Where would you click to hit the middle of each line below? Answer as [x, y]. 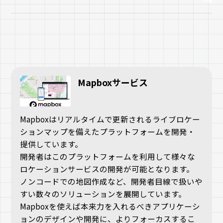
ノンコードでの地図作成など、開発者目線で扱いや [111, 181]
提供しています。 [52, 144]
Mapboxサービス [113, 82]
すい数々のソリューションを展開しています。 [103, 193]
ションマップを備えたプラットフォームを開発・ [108, 131]
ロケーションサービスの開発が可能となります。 [107, 168]
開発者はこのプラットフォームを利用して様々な [108, 156]
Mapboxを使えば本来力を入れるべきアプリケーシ [110, 206]
